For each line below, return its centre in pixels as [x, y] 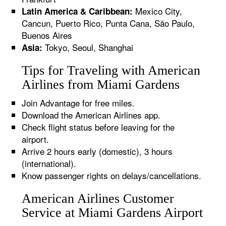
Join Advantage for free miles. [78, 103]
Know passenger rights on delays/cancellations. [112, 175]
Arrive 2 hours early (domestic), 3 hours [97, 151]
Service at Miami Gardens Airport [112, 213]
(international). [49, 163]
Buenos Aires [47, 35]
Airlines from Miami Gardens [101, 84]
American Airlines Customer [98, 199]
